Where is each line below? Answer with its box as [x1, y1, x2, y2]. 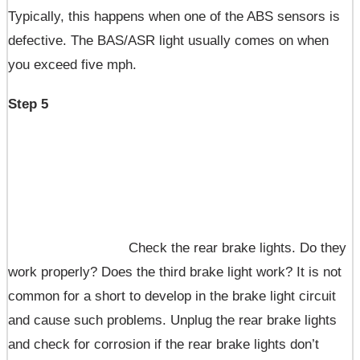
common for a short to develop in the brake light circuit [8, 288, 336, 305]
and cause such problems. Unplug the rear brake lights [8, 313, 337, 329]
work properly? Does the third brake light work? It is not [8, 264, 342, 280]
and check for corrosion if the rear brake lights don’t [8, 337, 319, 353]
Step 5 [8, 96, 48, 112]
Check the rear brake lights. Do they [129, 240, 346, 256]
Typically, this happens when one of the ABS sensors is [8, 9, 340, 25]
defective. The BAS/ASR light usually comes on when [8, 33, 329, 49]
